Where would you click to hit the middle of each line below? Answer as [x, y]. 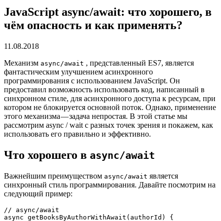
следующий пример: [38, 193]
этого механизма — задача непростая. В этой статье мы [96, 116]
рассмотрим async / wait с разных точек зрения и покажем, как [109, 125]
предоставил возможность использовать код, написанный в [104, 89]
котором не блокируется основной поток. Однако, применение [110, 107]
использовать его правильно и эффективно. [77, 134]
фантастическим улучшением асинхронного [78, 72]
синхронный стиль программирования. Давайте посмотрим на [110, 184]
